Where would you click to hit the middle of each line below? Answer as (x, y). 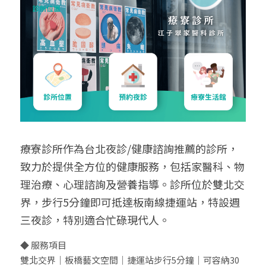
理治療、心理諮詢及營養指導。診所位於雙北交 (132, 184)
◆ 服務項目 (43, 245)
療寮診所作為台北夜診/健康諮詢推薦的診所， (129, 148)
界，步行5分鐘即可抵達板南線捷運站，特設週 (130, 202)
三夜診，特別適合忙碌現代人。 (95, 219)
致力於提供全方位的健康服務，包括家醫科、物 (132, 166)
